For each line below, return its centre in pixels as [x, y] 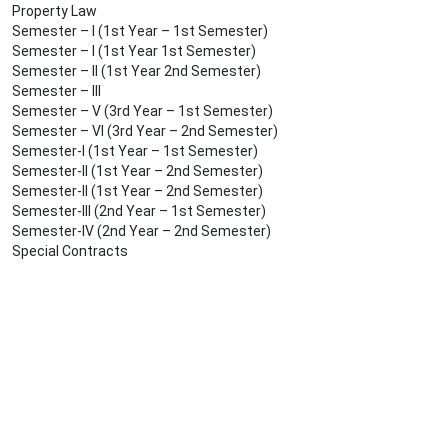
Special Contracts [70, 251]
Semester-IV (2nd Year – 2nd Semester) [141, 231]
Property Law [54, 11]
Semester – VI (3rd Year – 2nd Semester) [145, 131]
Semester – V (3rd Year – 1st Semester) [142, 111]
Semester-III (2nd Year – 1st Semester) [139, 211]
